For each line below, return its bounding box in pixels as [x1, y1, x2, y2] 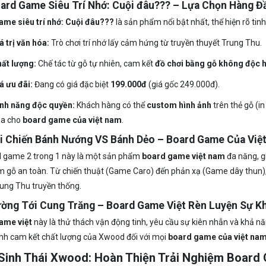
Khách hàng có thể [74, 100, 147, 110]
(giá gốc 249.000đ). [146, 80, 220, 89]
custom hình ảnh [146, 100, 211, 110]
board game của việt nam [22, 115, 122, 125]
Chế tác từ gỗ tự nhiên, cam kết [36, 59, 155, 68]
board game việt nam [141, 151, 225, 161]
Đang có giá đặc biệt [32, 80, 110, 89]
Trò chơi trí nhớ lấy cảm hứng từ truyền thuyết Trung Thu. [49, 38, 262, 47]
